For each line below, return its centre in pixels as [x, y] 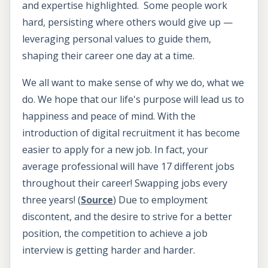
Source [97, 200]
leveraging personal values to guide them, [117, 39]
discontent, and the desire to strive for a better [127, 217]
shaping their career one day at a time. [109, 55]
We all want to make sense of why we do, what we [133, 83]
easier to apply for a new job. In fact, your [115, 150]
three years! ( [51, 200]
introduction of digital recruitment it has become [131, 133]
